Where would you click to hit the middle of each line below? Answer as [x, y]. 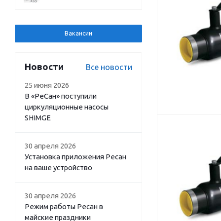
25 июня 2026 [47, 85]
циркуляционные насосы [67, 107]
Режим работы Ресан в [64, 206]
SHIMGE [38, 118]
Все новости [109, 67]
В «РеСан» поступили [61, 96]
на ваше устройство [58, 167]
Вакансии [78, 33]
